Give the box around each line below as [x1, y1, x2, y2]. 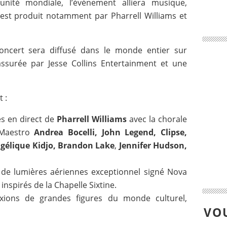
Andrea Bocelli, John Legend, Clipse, [34, 127, 187, 138]
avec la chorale [127, 113, 187, 125]
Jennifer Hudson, [119, 140, 187, 151]
